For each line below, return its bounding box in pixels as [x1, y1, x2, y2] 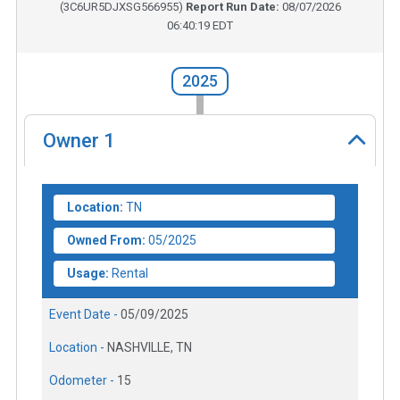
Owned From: [67, 232, 146, 247]
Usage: [67, 265, 109, 280]
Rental [112, 265, 148, 280]
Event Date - [49, 306, 121, 321]
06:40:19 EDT [167, 19, 233, 33]
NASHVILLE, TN [107, 339, 192, 354]
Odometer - [49, 372, 117, 387]
